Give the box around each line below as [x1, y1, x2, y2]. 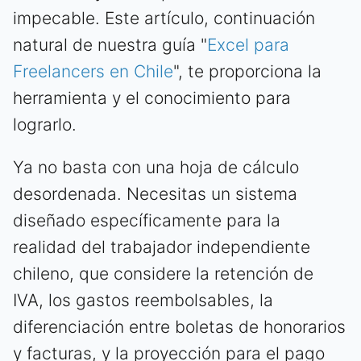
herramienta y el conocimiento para [13, 88, 291, 109]
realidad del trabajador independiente [13, 237, 310, 258]
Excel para [207, 35, 289, 56]
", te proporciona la [173, 61, 322, 82]
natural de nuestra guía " [13, 35, 207, 56]
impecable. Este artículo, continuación [13, 8, 315, 29]
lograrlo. [13, 114, 77, 135]
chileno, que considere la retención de [13, 263, 313, 284]
